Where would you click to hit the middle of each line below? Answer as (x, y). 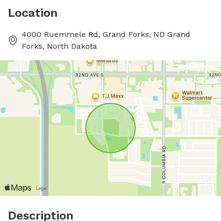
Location (33, 13)
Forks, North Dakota (59, 46)
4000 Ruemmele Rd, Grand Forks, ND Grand (106, 34)
